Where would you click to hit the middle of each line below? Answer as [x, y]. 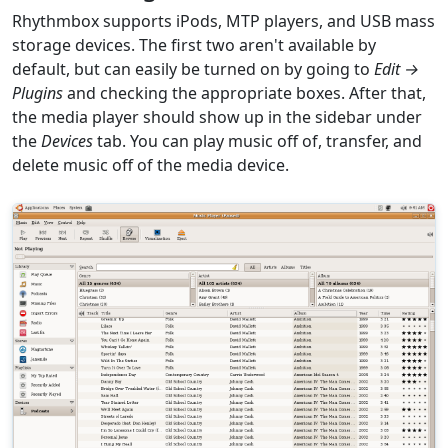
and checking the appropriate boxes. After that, [244, 92]
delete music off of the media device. [150, 164]
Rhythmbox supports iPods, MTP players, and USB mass [223, 20]
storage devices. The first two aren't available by [194, 44]
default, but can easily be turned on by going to [193, 68]
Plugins [37, 92]
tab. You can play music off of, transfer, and [257, 140]
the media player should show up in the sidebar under [217, 116]
